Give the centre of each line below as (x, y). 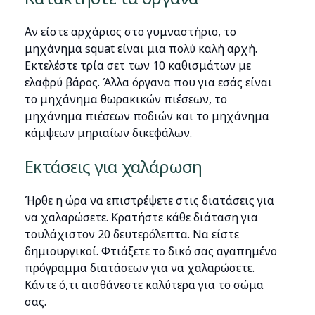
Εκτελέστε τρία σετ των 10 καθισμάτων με (138, 65)
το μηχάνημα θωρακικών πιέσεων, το (126, 99)
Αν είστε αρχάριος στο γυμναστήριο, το (131, 32)
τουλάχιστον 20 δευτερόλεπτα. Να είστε (132, 234)
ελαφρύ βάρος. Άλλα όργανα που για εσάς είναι (149, 82)
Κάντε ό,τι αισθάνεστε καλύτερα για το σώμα (144, 285)
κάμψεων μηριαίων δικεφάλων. (110, 133)
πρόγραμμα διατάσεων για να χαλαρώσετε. (140, 268)
